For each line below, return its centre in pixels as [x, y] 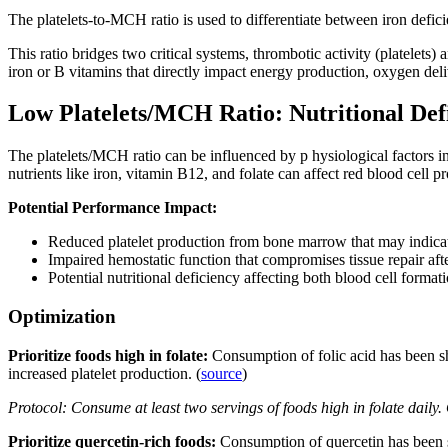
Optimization [62, 317]
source [221, 373]
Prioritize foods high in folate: [110, 355]
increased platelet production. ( [104, 373]
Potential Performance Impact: [112, 208]
